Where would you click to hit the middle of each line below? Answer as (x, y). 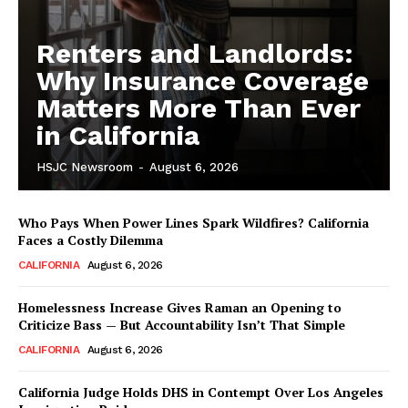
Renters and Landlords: (195, 53)
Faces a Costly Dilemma (91, 240)
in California (118, 135)
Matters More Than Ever (199, 107)
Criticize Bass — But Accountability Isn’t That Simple (182, 324)
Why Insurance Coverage (203, 80)
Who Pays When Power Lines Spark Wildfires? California (194, 222)
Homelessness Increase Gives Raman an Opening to (180, 307)
